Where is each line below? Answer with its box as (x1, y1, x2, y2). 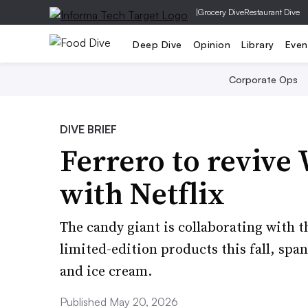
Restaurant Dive (244, 7, 300, 17)
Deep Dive (133, 38, 182, 50)
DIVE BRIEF (60, 122, 117, 136)
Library (241, 38, 274, 50)
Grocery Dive (198, 7, 244, 17)
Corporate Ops (229, 74, 298, 85)
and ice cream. (60, 261, 152, 280)
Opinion (192, 38, 230, 50)
